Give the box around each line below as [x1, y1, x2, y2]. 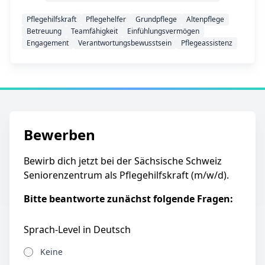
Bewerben [24, 125, 95, 144]
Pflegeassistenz [181, 38, 232, 48]
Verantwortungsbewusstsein [78, 38, 172, 48]
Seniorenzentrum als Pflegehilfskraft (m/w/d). [24, 169, 229, 182]
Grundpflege [135, 14, 177, 24]
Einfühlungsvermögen [127, 26, 199, 36]
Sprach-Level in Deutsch [24, 223, 131, 236]
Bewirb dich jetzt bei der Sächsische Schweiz [24, 154, 222, 167]
